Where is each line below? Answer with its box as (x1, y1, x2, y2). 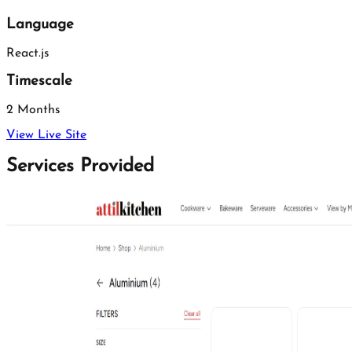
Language (6, 16, 74, 32)
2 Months (6, 104, 60, 117)
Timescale (6, 74, 72, 90)
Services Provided (6, 156, 154, 176)
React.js (6, 46, 49, 60)
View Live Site (6, 129, 86, 142)
